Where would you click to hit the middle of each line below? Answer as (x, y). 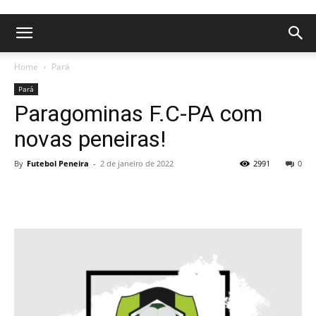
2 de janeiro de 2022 (137, 163)
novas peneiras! (90, 139)
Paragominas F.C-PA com (138, 114)
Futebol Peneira (58, 163)
